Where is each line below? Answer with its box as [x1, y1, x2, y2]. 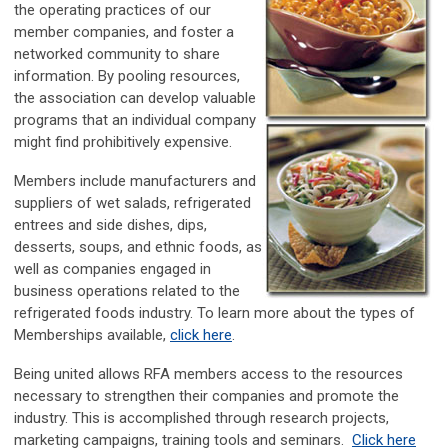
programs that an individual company [14, 111, 256, 129]
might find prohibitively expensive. [14, 133, 232, 151]
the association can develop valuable [14, 89, 256, 107]
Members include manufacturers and [14, 172, 256, 190]
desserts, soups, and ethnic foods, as [14, 238, 262, 256]
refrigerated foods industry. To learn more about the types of [14, 304, 415, 322]
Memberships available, [14, 326, 170, 344]
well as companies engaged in [14, 260, 211, 278]
